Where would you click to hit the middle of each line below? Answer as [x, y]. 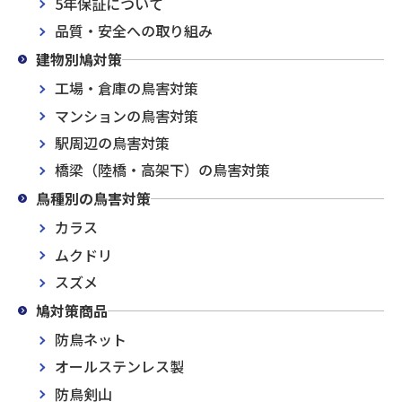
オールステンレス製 [119, 367]
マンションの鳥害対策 [127, 115]
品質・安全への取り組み [134, 31]
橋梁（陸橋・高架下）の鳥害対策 [162, 170]
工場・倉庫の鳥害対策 [127, 88]
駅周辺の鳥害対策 [112, 143]
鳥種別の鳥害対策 [93, 199]
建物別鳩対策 [79, 60]
